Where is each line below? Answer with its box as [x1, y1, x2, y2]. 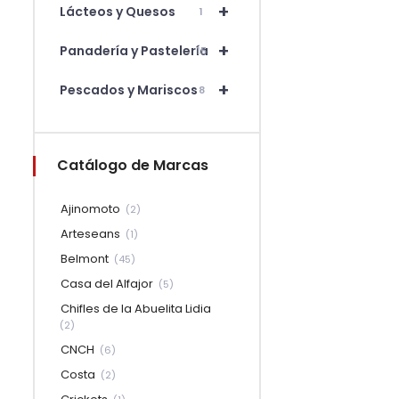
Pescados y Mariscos [60, 80, 198, 99]
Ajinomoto [60, 199, 123, 217]
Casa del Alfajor [60, 274, 156, 292]
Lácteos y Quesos [60, 2, 175, 20]
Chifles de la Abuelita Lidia [60, 299, 211, 317]
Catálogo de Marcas [57, 154, 208, 175]
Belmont [60, 249, 111, 267]
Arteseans [60, 224, 123, 242]
